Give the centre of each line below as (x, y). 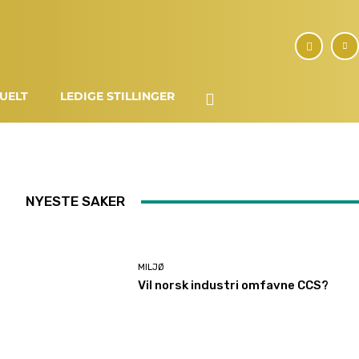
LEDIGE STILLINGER (118, 97)
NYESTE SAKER (75, 201)
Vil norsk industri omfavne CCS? (233, 285)
